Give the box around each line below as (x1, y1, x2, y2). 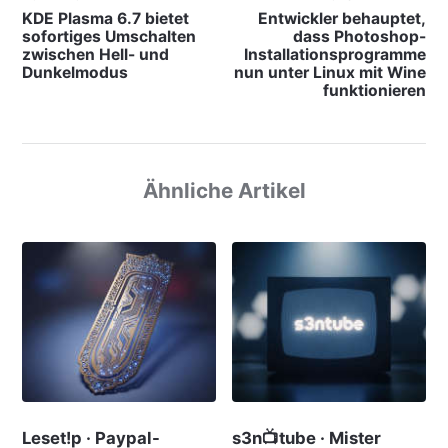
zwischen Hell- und (21, 44, 169, 64)
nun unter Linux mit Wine (234, 62, 427, 82)
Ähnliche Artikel (142, 177, 306, 203)
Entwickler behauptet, (258, 8, 427, 28)
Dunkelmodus (21, 62, 128, 82)
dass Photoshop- (293, 26, 427, 46)
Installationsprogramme (244, 44, 427, 64)
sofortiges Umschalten (21, 26, 196, 46)
